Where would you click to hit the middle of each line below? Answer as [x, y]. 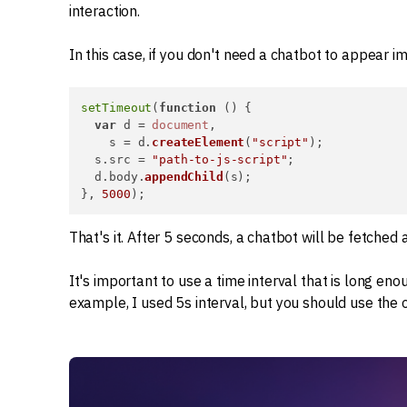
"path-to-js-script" [220, 160]
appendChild [184, 177]
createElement [199, 143]
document [181, 125]
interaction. [104, 11]
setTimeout [116, 108]
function [188, 108]
